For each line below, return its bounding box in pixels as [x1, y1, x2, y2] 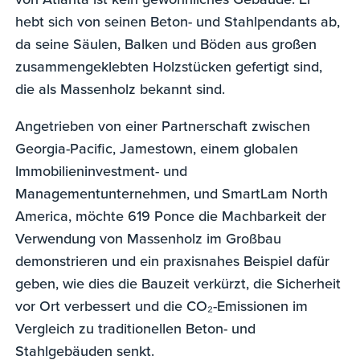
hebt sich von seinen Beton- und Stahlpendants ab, [15, 10, 341, 31]
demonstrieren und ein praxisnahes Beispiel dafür [15, 250, 330, 271]
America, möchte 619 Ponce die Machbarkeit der [15, 205, 327, 226]
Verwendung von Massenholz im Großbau [15, 227, 282, 248]
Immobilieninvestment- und [15, 160, 188, 181]
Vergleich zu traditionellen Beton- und [15, 317, 256, 338]
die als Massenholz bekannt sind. [15, 78, 226, 99]
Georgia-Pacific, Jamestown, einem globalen [15, 137, 299, 158]
